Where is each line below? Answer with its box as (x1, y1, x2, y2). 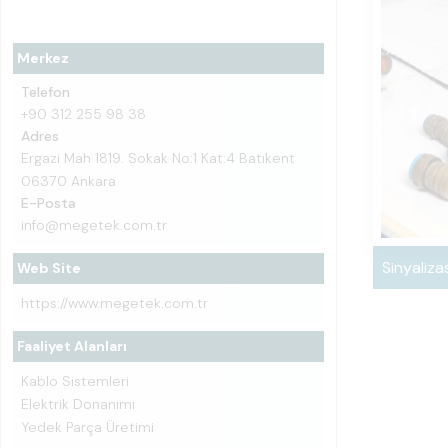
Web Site (17, 259, 81, 277)
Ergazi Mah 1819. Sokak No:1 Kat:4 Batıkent (21, 149, 295, 167)
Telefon (21, 83, 70, 101)
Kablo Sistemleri (21, 372, 129, 390)
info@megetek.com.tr (21, 216, 167, 234)
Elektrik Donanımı (21, 395, 135, 413)
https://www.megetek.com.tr (21, 294, 208, 312)
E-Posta (21, 194, 76, 212)
